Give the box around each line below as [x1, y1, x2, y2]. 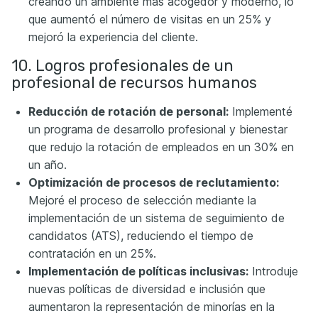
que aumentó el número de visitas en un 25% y [28, 12, 271, 26]
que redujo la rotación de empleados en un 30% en [28, 140, 294, 154]
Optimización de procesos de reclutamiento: [28, 175, 279, 190]
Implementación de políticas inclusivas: [28, 264, 248, 278]
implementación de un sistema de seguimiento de [28, 211, 285, 225]
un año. [28, 158, 67, 172]
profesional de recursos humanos [11, 73, 257, 92]
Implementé [229, 104, 292, 119]
